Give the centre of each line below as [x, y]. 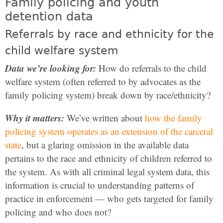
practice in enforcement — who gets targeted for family [109, 198]
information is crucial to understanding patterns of [100, 185]
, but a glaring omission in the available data [105, 145]
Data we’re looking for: [51, 68]
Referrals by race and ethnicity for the [110, 34]
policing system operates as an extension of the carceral [109, 131]
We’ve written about [105, 118]
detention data [49, 16]
